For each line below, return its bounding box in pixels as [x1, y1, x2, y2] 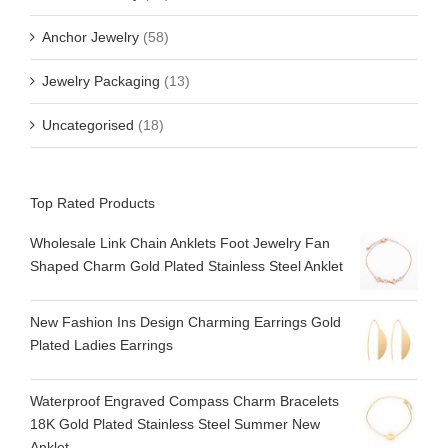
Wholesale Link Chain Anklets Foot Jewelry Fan [30, 234, 330, 251]
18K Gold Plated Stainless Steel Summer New [30, 415, 320, 432]
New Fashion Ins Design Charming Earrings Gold [30, 313, 341, 330]
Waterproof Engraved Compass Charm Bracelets [30, 392, 339, 409]
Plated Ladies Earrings [30, 336, 173, 353]
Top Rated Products [30, 195, 155, 212]
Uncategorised [42, 117, 134, 134]
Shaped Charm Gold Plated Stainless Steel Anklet [30, 257, 343, 274]
